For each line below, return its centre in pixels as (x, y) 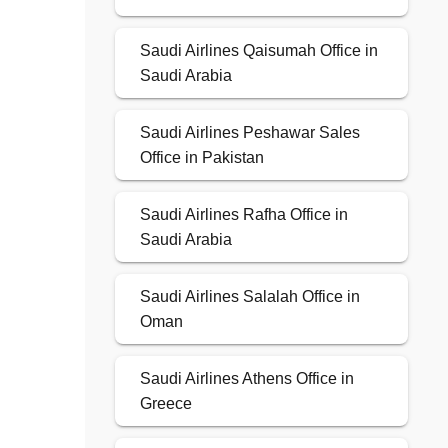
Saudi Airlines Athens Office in (246, 379)
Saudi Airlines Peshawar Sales (249, 133)
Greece (165, 404)
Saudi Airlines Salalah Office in (249, 297)
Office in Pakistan (201, 158)
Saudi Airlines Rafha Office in (243, 215)
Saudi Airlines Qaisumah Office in (258, 51)
